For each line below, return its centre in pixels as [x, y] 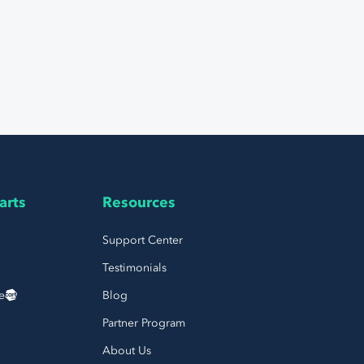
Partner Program [143, 323]
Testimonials [134, 267]
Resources [139, 202]
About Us [126, 350]
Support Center [142, 240]
